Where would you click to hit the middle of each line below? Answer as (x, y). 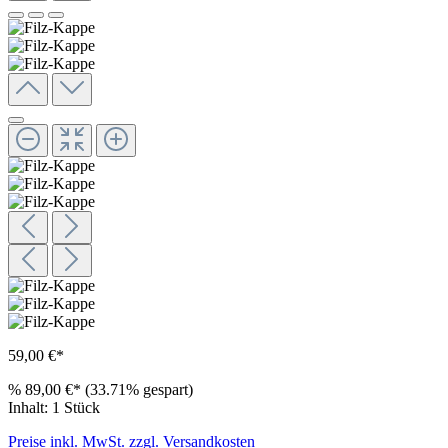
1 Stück (76, 407)
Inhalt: (30, 407)
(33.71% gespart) (139, 389)
